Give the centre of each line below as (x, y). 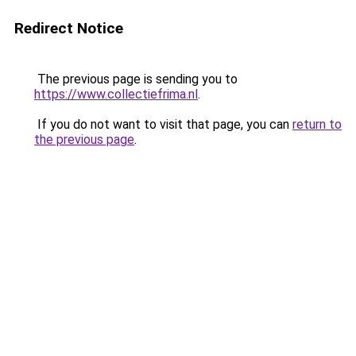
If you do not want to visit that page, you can (163, 124)
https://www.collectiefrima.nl (116, 94)
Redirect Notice (69, 28)
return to (317, 124)
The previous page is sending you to (136, 79)
